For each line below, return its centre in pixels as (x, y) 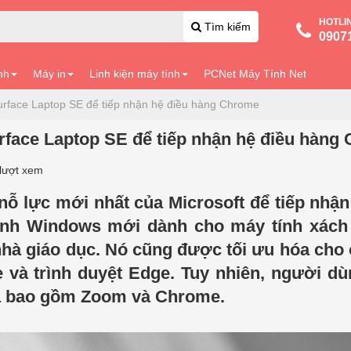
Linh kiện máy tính (135, 74)
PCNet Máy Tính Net (255, 74)
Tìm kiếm (228, 27)
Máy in (49, 74)
